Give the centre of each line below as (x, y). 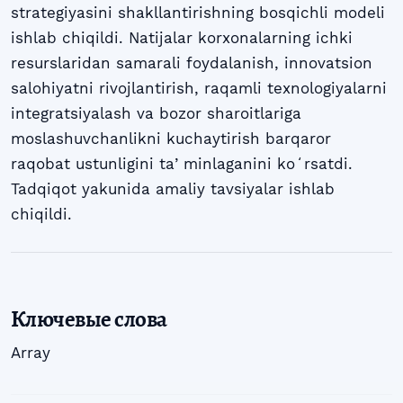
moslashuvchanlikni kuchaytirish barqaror (171, 138)
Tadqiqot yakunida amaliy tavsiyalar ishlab (173, 188)
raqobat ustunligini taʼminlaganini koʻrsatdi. (182, 163)
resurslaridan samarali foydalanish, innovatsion (192, 63)
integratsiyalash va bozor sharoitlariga (156, 113)
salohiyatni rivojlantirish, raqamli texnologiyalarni (199, 88)
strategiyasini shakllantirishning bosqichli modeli (198, 12)
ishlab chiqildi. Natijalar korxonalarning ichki (182, 37)
